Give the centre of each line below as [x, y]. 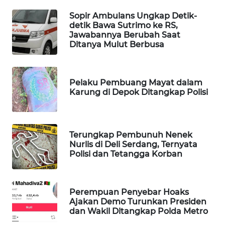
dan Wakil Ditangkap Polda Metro [139, 211]
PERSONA [35, 135]
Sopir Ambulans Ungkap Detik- [133, 16]
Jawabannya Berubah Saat [125, 35]
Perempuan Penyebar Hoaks [129, 192]
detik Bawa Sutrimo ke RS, [124, 25]
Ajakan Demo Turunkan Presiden [138, 202]
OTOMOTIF [36, 172]
